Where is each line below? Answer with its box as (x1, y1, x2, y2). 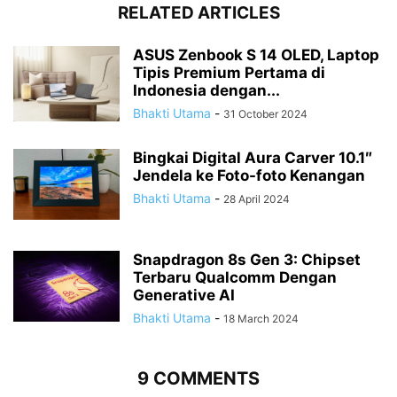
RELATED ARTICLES (117, 3, 280, 24)
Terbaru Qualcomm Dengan (133, 269, 337, 287)
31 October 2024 (223, 107, 307, 121)
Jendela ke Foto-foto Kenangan (133, 167, 365, 185)
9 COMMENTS (137, 368, 260, 390)
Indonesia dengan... (133, 82, 280, 100)
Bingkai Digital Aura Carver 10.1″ (133, 149, 372, 167)
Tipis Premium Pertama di (133, 64, 325, 82)
